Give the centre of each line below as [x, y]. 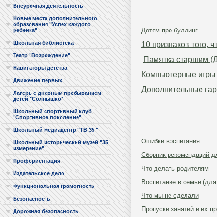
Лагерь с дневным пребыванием [57, 93]
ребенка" [25, 30]
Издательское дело [39, 173]
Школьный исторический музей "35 [60, 142]
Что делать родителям [175, 169]
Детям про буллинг [169, 30]
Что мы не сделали [170, 196]
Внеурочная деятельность [48, 6]
